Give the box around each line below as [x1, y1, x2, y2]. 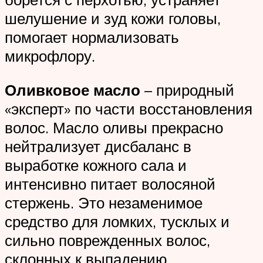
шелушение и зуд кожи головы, [5, 9, 221, 28]
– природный [140, 80, 234, 99]
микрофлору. [5, 46, 95, 66]
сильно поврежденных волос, [5, 230, 210, 249]
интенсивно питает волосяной [5, 174, 215, 193]
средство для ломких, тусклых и [5, 211, 230, 231]
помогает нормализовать [5, 28, 179, 47]
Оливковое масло [5, 80, 140, 99]
